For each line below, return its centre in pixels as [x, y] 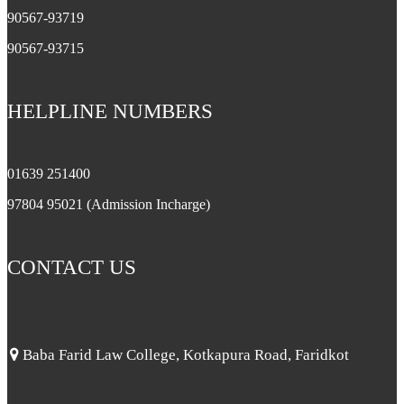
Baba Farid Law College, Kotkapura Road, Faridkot [184, 355]
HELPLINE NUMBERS [110, 111]
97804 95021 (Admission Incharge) [109, 205]
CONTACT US [72, 267]
